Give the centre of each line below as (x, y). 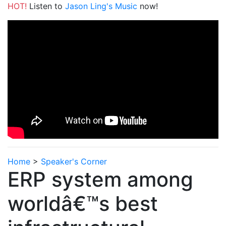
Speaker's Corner (74, 162)
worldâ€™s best (83, 204)
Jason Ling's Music (101, 6)
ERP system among (100, 180)
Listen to (46, 6)
